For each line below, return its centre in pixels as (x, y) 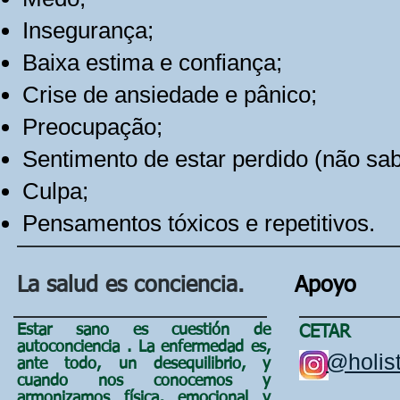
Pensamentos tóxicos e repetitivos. (199, 223)
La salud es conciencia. (131, 286)
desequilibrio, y (212, 364)
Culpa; (55, 191)
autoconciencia (68, 347)
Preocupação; (92, 127)
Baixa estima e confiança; (152, 62)
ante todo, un (77, 364)
